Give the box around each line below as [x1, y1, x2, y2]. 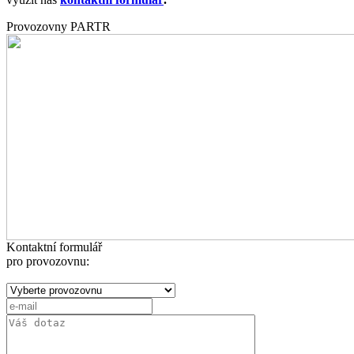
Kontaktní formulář [6, 239, 102, 254]
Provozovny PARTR [6, 19, 111, 33]
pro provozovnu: [6, 254, 89, 268]
